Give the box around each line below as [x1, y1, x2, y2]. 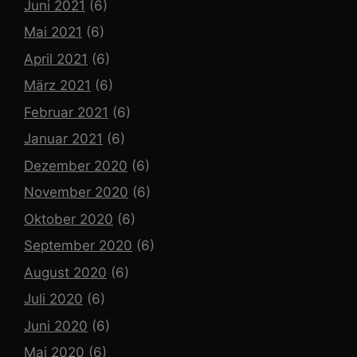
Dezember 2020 [24, 157, 127, 174]
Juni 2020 [24, 317, 88, 334]
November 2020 [24, 184, 128, 201]
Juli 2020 [24, 291, 83, 308]
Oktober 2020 [24, 210, 113, 227]
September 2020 [24, 237, 132, 254]
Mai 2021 [24, 24, 82, 41]
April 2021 [24, 50, 88, 67]
